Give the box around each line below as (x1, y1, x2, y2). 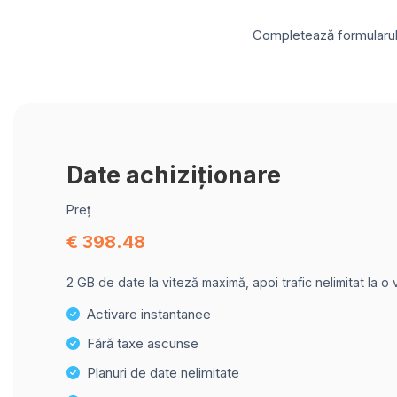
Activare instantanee (87, 306, 211, 323)
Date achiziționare (66, 160, 281, 189)
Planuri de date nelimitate (87, 364, 239, 381)
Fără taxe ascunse (87, 335, 198, 352)
